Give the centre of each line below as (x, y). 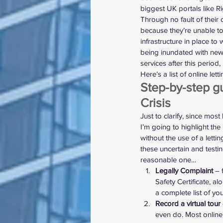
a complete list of (184, 192)
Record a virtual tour (188, 203)
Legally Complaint (184, 170)
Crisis (156, 103)
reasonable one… (168, 160)
